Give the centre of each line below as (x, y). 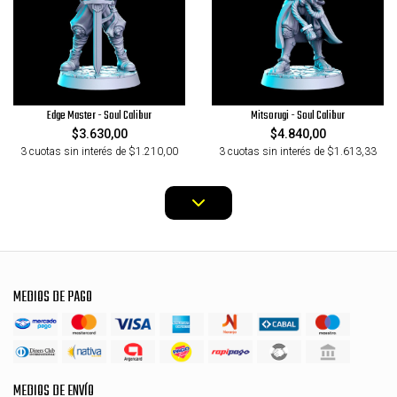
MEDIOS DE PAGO (53, 297)
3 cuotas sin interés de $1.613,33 (298, 151)
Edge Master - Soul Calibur (99, 115)
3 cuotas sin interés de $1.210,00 (99, 151)
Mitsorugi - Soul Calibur (298, 115)
